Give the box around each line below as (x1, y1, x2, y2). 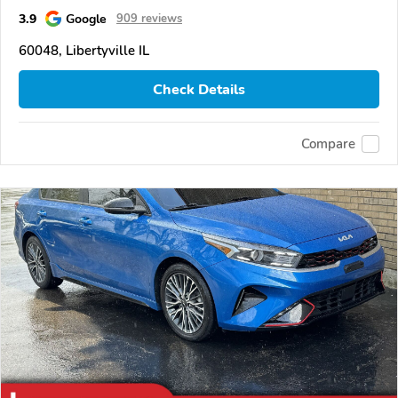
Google (66, 9, 107, 28)
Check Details (153, 79, 245, 99)
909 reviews (116, 10, 182, 27)
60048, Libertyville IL (19, 41, 149, 60)
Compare (301, 134, 355, 153)
